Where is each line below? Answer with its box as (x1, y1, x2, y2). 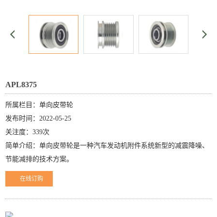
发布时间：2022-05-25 (5, 115, 72, 122)
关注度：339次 (5, 128, 50, 136)
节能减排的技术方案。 (5, 155, 74, 163)
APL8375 (5, 80, 37, 89)
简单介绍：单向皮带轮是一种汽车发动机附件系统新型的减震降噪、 (5, 142, 209, 149)
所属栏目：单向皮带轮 (5, 101, 74, 108)
